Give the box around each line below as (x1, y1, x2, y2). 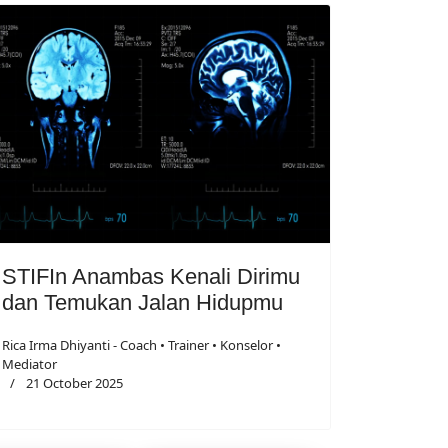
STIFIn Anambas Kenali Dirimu (2, 263, 300, 289)
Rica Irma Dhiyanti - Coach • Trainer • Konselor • (2, 335, 281, 354)
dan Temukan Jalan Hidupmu (2, 289, 283, 315)
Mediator (2, 354, 57, 373)
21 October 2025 (26, 373, 123, 392)
